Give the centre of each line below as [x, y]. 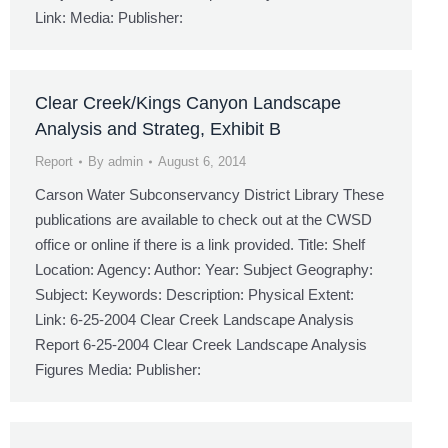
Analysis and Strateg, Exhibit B [158, 129]
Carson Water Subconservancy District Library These [209, 194]
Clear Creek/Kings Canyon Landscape [188, 103]
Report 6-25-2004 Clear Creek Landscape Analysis [201, 344]
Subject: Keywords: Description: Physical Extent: [194, 294]
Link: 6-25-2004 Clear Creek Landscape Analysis [194, 319]
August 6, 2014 [202, 161]
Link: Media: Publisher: [109, 17]
